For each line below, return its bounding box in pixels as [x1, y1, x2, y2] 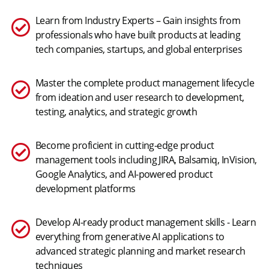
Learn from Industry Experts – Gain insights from [35, 14, 241, 28]
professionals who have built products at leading [35, 28, 241, 42]
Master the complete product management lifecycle [35, 76, 255, 90]
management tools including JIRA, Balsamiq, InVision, [35, 153, 257, 167]
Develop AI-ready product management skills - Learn [35, 216, 256, 229]
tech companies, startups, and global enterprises [35, 43, 243, 56]
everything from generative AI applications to [35, 230, 225, 244]
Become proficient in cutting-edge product [35, 139, 214, 153]
